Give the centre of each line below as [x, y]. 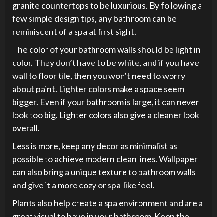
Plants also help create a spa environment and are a [108, 203]
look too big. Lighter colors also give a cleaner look [106, 115]
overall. [27, 128]
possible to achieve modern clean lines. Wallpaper [105, 159]
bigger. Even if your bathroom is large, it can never [106, 101]
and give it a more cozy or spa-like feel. [84, 185]
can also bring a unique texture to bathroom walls [104, 172]
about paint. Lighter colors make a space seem [98, 88]
